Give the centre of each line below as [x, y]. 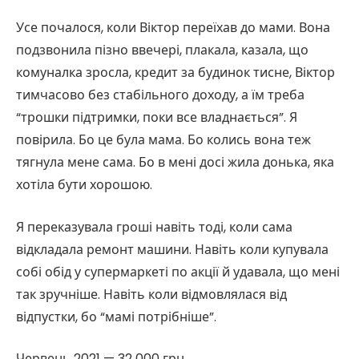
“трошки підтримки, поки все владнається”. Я [157, 117]
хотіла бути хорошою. [84, 184]
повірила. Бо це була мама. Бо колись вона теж [163, 139]
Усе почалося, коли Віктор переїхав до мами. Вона [173, 27]
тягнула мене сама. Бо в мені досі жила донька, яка [175, 162]
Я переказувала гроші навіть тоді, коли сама [154, 227]
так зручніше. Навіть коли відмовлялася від [151, 294]
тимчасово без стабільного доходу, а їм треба [160, 95]
